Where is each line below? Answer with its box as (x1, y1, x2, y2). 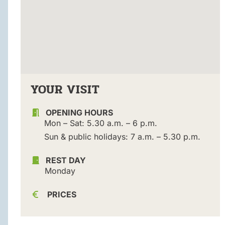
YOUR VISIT (30, 80, 100, 99)
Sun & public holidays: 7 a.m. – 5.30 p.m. (44, 132, 200, 142)
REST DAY (45, 155, 86, 166)
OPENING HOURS (45, 107, 113, 118)
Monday (44, 166, 75, 176)
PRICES (47, 189, 76, 200)
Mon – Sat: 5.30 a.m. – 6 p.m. (44, 118, 157, 129)
